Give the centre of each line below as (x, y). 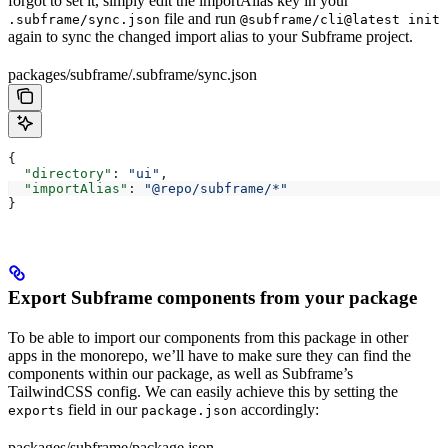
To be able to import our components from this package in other (208, 338)
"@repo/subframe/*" (216, 188)
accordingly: (278, 410)
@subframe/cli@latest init (340, 19)
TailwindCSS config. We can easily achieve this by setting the (203, 392)
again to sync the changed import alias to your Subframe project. (210, 36)
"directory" (60, 173)
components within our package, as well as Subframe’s (180, 374)
